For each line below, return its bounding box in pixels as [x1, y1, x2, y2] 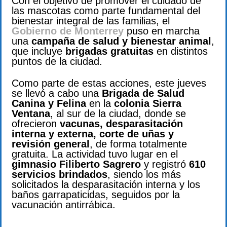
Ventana [12, 107, 50, 119]
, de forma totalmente [90, 138, 187, 149]
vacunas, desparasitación [60, 118, 183, 129]
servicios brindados [12, 168, 107, 180]
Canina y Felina [12, 97, 86, 109]
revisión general [12, 138, 90, 149]
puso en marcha [124, 25, 200, 37]
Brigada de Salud [102, 87, 184, 99]
